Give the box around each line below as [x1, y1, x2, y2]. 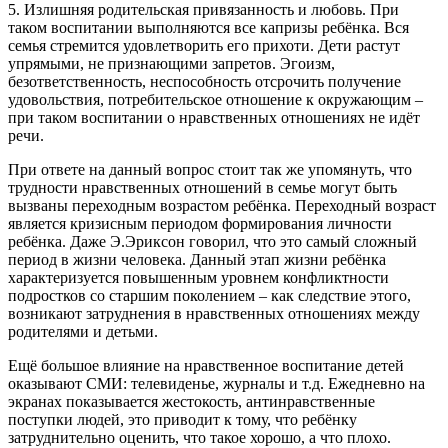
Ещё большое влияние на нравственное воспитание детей [8, 356, 404, 374]
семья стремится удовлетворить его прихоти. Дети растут [8, 36, 400, 54]
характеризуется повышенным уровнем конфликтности [8, 268, 389, 286]
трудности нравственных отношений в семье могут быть [8, 178, 397, 196]
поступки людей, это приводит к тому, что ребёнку [8, 410, 357, 428]
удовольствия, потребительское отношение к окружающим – [8, 90, 423, 108]
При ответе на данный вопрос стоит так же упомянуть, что [8, 160, 412, 178]
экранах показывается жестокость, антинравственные [8, 392, 375, 410]
